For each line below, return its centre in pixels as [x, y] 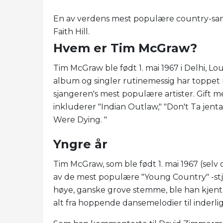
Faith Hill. [71, 31]
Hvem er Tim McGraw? [125, 48]
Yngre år [80, 144]
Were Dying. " [80, 119]
